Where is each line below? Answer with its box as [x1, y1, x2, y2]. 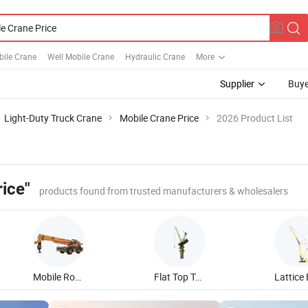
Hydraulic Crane [125, 50, 185, 62]
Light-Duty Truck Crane [4, 111, 102, 124]
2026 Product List [217, 111, 293, 124]
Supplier [220, 77, 254, 90]
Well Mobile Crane [47, 50, 114, 62]
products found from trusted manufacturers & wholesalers [39, 184, 288, 197]
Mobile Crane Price [120, 111, 199, 124]
